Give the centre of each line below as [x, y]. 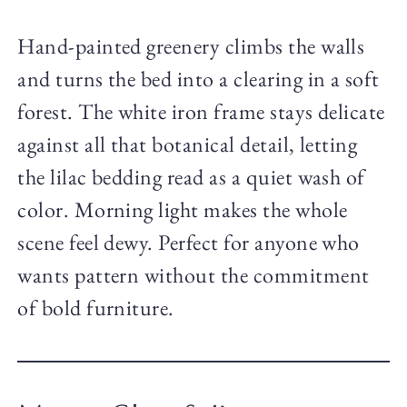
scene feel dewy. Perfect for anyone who [189, 243]
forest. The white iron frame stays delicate [201, 112]
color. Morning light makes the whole [183, 210]
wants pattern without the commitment [194, 275]
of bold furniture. [96, 308]
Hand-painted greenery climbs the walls [191, 46]
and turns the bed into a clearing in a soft [199, 79]
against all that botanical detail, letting [188, 144]
